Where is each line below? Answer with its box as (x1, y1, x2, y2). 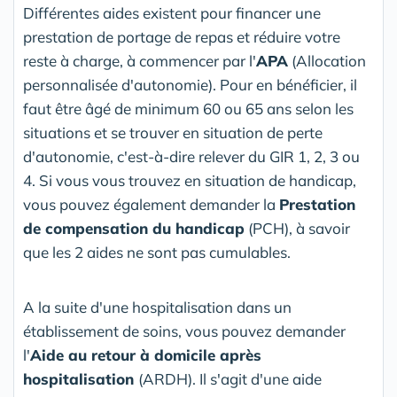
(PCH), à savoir (245, 218, 350, 237)
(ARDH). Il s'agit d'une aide (138, 369, 322, 388)
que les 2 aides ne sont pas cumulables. (23, 242, 291, 261)
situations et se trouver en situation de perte (23, 122, 323, 142)
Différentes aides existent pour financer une (23, 3, 321, 22)
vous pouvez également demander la (23, 194, 279, 214)
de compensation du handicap (23, 218, 245, 237)
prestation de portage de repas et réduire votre (23, 27, 340, 46)
